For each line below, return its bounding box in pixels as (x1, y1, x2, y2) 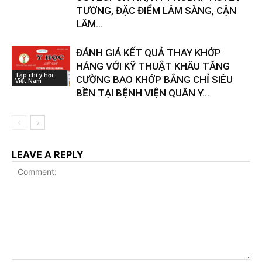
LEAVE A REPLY (12, 148, 84, 160)
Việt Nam (15, 77, 42, 85)
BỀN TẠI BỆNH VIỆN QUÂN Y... (76, 87, 209, 99)
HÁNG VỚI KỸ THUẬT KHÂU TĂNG (76, 60, 230, 72)
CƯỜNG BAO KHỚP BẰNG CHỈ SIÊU (76, 73, 233, 85)
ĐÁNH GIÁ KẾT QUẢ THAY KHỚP (76, 46, 221, 58)
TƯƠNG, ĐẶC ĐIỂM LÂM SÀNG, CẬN (76, 4, 236, 16)
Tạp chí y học (15, 71, 54, 80)
